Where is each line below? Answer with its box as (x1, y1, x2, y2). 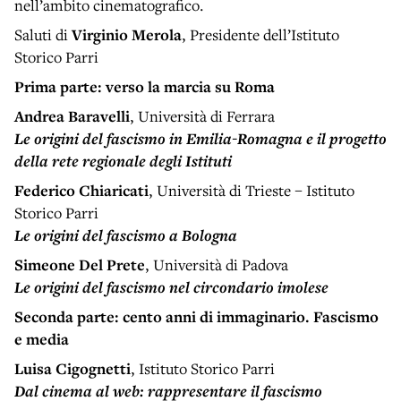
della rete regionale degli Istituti (14, 149, 232, 171)
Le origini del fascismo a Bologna (14, 224, 237, 245)
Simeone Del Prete (14, 253, 145, 275)
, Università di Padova (145, 253, 288, 275)
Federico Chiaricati (14, 179, 149, 200)
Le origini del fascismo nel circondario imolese (14, 276, 328, 297)
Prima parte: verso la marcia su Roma (14, 75, 275, 97)
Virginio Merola (72, 23, 182, 45)
